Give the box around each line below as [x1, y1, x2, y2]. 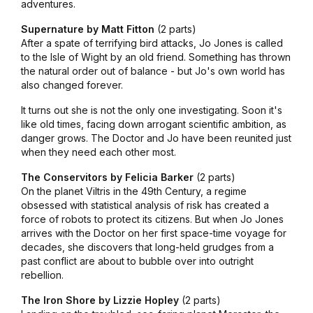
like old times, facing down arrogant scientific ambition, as [20, 118, 286, 131]
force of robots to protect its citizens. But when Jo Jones [20, 213, 284, 226]
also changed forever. [20, 79, 123, 92]
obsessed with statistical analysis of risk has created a [20, 199, 269, 212]
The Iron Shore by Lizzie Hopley [20, 294, 179, 307]
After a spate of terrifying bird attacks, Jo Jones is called [20, 37, 283, 50]
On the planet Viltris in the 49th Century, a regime [20, 185, 247, 198]
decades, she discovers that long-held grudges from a [20, 241, 274, 254]
